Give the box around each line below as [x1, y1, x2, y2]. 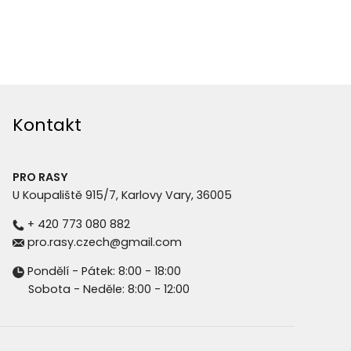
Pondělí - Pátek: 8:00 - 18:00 [24, 263, 181, 280]
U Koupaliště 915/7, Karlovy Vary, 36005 [13, 186, 232, 203]
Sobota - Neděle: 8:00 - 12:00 [13, 281, 193, 298]
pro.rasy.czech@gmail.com [24, 234, 182, 251]
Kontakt [13, 113, 81, 138]
